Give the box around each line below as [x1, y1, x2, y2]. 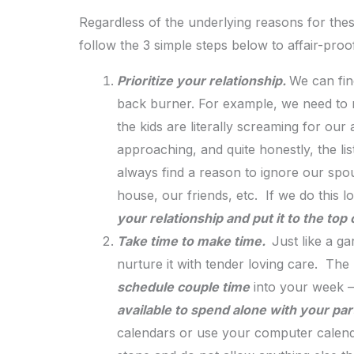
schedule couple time [117, 278, 250, 295]
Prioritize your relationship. [117, 72, 289, 88]
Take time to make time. [117, 232, 272, 249]
